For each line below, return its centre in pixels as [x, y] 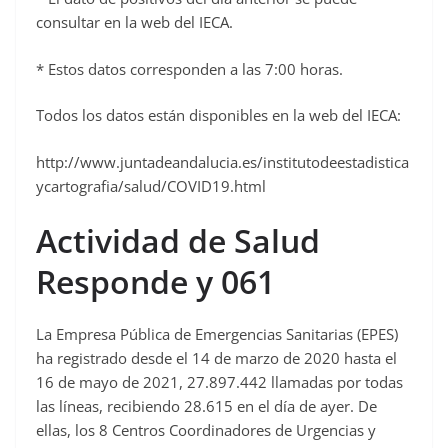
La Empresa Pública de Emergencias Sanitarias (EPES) [217, 334]
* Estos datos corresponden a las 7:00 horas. [189, 68]
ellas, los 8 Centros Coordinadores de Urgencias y [206, 430]
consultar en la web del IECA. [134, 22]
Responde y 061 [155, 282]
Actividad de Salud [178, 241]
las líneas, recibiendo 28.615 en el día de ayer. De [206, 406]
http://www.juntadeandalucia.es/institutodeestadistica [222, 161]
